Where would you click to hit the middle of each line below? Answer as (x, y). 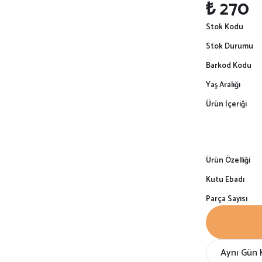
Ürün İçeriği (226, 104)
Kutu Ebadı (225, 180)
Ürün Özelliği (228, 161)
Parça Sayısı (227, 199)
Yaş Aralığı (223, 85)
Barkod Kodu (229, 66)
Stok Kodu (225, 27)
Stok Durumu (230, 46)
